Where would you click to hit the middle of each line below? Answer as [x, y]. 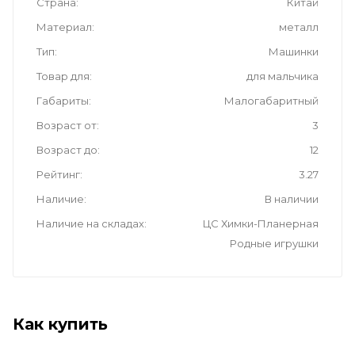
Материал [64, 27]
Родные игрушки [274, 243]
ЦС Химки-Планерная [261, 223]
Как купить [60, 324]
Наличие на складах [90, 223]
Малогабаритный [271, 100]
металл [299, 27]
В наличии [292, 198]
